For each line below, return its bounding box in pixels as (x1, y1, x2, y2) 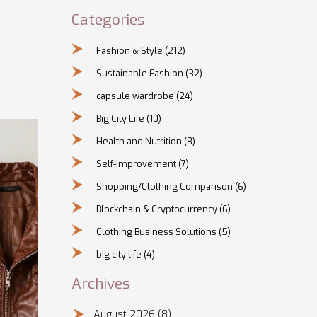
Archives (71, 274, 130, 294)
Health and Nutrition (96, 134, 184, 147)
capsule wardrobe (96, 89, 176, 102)
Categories (71, 9, 145, 30)
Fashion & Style (96, 44, 165, 57)
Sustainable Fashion (96, 67, 185, 79)
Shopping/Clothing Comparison (96, 180, 235, 192)
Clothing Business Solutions (96, 225, 219, 238)
